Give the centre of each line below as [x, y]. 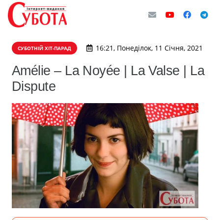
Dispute [34, 86]
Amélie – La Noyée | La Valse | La [108, 70]
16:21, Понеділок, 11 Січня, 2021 [149, 48]
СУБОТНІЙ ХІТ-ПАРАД [44, 48]
